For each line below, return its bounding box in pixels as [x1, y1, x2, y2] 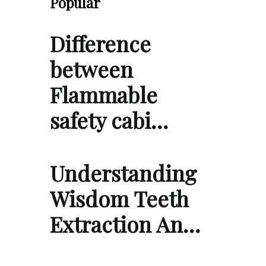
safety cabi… [50, 106, 168, 135]
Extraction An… [50, 210, 200, 239]
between [50, 55, 133, 84]
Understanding [50, 159, 197, 188]
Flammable [50, 80, 157, 109]
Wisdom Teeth [50, 184, 189, 213]
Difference [50, 29, 151, 58]
